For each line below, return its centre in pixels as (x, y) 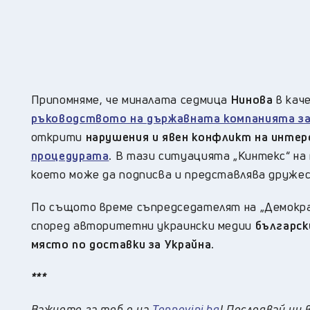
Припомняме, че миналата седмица (129, 100)
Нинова (252, 100)
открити (56, 137)
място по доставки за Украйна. (122, 244)
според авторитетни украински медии (143, 226)
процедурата (70, 156)
